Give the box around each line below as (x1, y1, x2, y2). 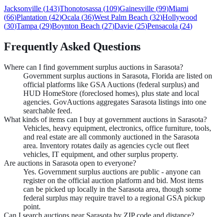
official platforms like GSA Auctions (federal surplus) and (23, 80, 199, 89)
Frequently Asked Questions (4, 40, 141, 53)
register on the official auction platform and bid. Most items (23, 176, 203, 185)
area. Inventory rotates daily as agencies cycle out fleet (23, 141, 189, 150)
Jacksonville (4, 4, 41, 13)
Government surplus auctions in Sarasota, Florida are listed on (23, 71, 212, 80)
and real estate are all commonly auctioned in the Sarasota (23, 132, 199, 141)
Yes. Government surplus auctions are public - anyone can (23, 167, 201, 176)
